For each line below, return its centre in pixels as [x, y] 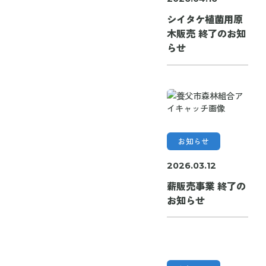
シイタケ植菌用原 [205, 19]
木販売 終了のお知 [206, 34]
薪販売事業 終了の [206, 186]
